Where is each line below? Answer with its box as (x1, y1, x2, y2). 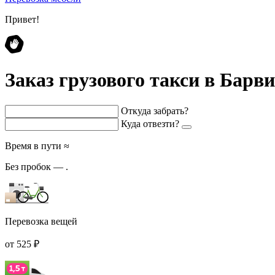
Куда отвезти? (121, 118, 179, 129)
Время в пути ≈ (5, 140, 69, 151)
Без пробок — (5, 161, 66, 172)
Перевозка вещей (5, 215, 77, 227)
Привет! (5, 14, 39, 25)
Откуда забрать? (121, 105, 188, 116)
